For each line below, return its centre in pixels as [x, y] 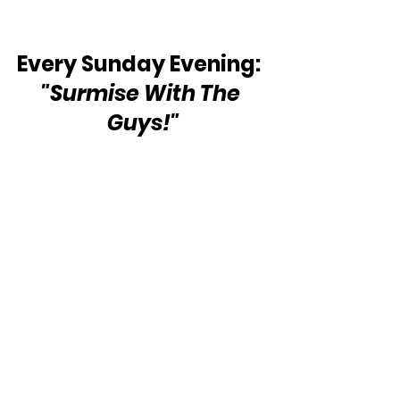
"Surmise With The [143, 93]
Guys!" [143, 123]
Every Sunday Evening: [143, 64]
